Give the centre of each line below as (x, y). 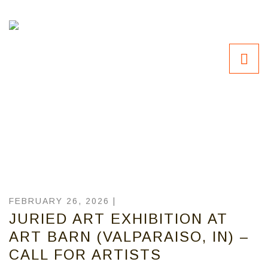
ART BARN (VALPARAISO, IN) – (129, 237)
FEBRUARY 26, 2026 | (63, 201)
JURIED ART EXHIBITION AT (118, 219)
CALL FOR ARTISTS (85, 255)
